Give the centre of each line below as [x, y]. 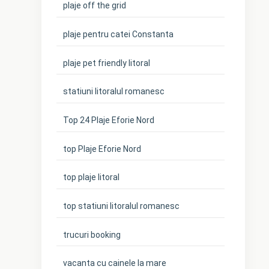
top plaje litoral [92, 177]
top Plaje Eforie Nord [102, 149]
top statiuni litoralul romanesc [122, 206]
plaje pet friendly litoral [107, 63]
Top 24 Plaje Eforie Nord [109, 120]
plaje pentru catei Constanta [119, 35]
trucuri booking [92, 234]
